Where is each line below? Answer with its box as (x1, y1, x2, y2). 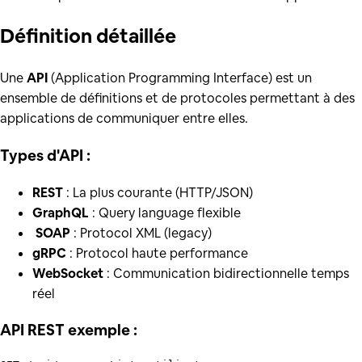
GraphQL (32, 204, 89, 221)
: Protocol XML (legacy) (70, 224, 212, 242)
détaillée (96, 23, 176, 49)
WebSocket (32, 264, 103, 282)
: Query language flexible (89, 204, 241, 221)
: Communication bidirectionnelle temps (103, 264, 349, 282)
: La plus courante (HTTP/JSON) (63, 183, 253, 201)
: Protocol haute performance (66, 244, 248, 262)
